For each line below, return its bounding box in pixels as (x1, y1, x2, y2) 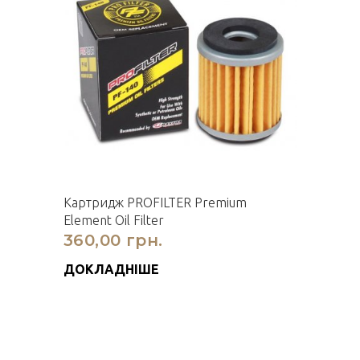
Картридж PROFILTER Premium (63, 195, 247, 210)
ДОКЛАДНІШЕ (63, 262, 159, 276)
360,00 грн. (63, 231, 163, 250)
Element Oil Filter (63, 213, 164, 227)
